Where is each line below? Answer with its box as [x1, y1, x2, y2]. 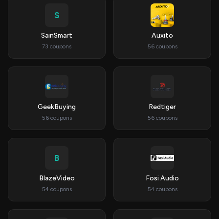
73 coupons [42, 43, 71, 50]
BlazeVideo [39, 174, 75, 182]
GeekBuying [38, 103, 76, 111]
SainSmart [41, 31, 72, 40]
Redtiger [149, 103, 176, 111]
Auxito [152, 31, 173, 40]
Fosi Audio [146, 174, 179, 182]
